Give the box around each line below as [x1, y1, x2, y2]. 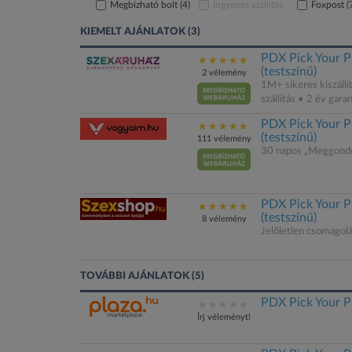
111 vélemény [196, 134, 251, 143]
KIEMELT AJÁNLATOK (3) [80, 27, 200, 37]
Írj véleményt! [197, 313, 251, 321]
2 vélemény [201, 68, 247, 77]
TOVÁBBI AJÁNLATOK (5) [80, 271, 204, 281]
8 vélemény [201, 214, 247, 223]
